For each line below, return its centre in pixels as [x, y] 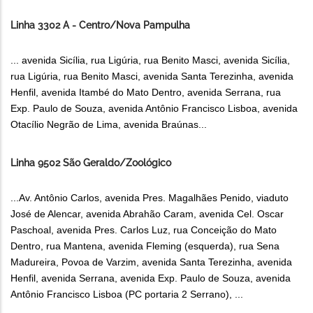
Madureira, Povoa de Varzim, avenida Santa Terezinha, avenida [151, 262]
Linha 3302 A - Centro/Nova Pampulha [100, 26]
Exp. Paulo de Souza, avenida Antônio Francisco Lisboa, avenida [154, 109]
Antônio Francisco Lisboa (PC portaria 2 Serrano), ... [127, 294]
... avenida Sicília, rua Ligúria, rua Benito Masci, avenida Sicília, [150, 60]
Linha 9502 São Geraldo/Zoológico [91, 163]
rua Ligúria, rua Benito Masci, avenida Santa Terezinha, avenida [152, 77]
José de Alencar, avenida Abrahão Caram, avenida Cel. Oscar [147, 214]
